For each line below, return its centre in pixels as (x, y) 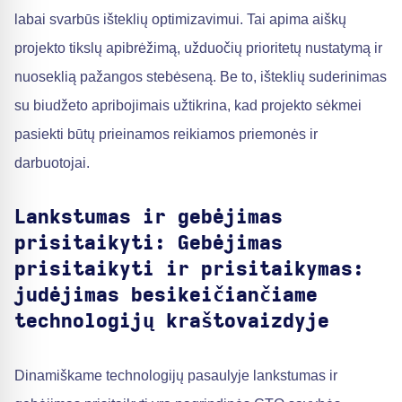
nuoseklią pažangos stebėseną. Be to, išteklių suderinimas (201, 77)
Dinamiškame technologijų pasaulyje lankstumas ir (176, 376)
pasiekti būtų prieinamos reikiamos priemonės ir (166, 134)
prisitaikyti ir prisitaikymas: (189, 269)
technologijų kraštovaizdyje (172, 321)
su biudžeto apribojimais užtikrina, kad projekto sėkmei (188, 105)
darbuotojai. (52, 163)
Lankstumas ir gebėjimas (149, 217)
